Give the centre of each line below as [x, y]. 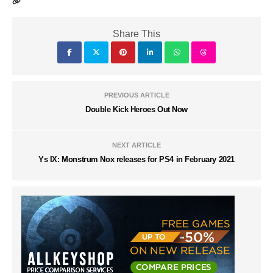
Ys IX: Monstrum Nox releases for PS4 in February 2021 [136, 160]
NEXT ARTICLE [136, 145]
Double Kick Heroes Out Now [136, 110]
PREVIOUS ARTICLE [136, 95]
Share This [136, 34]
